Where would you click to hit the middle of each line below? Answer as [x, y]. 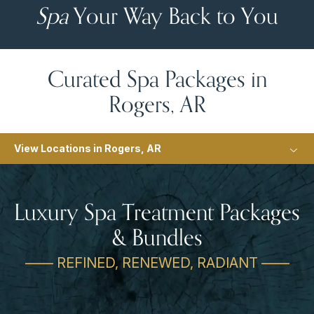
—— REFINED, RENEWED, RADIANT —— [157, 262]
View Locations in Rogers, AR [88, 148]
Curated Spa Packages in [157, 78]
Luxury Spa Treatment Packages [157, 211]
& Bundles [157, 237]
